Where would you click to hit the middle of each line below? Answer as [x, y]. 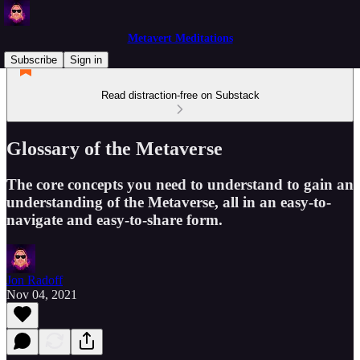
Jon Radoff [35, 280]
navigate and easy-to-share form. [115, 219]
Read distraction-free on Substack [180, 95]
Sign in [86, 60]
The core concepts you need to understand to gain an [180, 184]
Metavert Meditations [180, 38]
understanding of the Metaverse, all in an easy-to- [169, 202]
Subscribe [34, 60]
